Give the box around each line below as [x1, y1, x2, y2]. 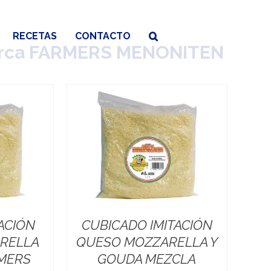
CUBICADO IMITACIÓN [81, 217, 212, 233]
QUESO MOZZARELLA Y [76, 234, 218, 250]
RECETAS [12, 30, 57, 42]
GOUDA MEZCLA [97, 251, 197, 267]
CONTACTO [74, 30, 131, 42]
